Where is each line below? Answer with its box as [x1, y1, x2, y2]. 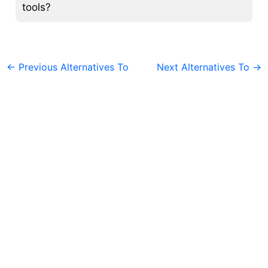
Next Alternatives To [156, 61, 252, 74]
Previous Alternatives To [16, 61, 129, 74]
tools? [22, 1, 51, 14]
